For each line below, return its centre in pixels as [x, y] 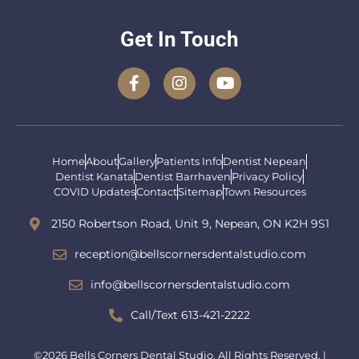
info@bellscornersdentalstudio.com [190, 285]
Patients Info [189, 161]
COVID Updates [94, 192]
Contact [156, 192]
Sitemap [200, 192]
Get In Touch [179, 40]
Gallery [137, 161]
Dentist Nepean [264, 161]
